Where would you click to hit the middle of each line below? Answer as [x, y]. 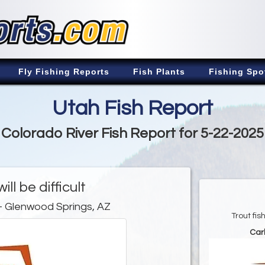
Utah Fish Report [132, 108]
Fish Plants [159, 71]
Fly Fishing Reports [64, 71]
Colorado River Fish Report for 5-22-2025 [132, 133]
